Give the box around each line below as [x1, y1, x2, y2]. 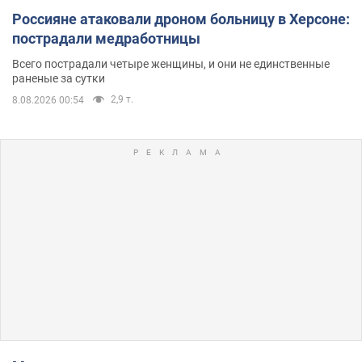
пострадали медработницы [12, 29, 200, 47]
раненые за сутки [12, 71, 105, 85]
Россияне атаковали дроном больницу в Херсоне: [12, 10, 350, 27]
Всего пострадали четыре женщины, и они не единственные [12, 57, 330, 70]
